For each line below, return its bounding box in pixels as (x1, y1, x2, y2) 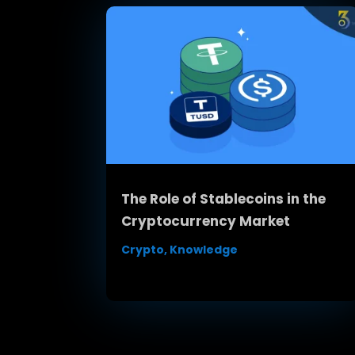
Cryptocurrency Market (121, 212, 291, 231)
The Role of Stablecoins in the (121, 189, 326, 209)
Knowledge (170, 242, 239, 258)
